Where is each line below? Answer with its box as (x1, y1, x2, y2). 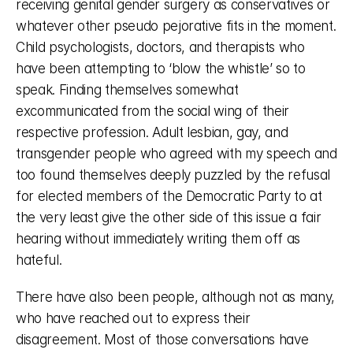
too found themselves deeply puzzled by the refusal (16, 167, 331, 183)
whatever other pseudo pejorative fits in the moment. (16, 18, 336, 34)
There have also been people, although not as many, (16, 289, 336, 305)
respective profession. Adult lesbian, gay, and (16, 124, 288, 140)
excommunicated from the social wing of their (16, 103, 290, 119)
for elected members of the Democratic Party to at (16, 188, 322, 204)
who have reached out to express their (16, 310, 251, 326)
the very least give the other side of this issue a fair (16, 210, 321, 225)
